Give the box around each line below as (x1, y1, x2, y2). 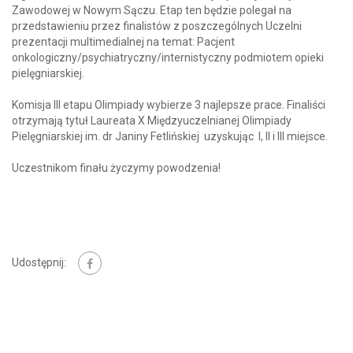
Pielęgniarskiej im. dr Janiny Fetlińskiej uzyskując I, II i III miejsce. (12, 130, 328, 143)
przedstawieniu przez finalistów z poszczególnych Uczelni (12, 20, 302, 33)
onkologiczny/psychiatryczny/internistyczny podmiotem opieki (12, 51, 324, 65)
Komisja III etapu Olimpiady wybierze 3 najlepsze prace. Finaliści (12, 98, 325, 112)
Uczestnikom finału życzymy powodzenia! (12, 162, 221, 175)
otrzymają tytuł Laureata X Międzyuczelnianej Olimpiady (12, 114, 292, 128)
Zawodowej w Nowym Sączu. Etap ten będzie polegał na (12, 4, 292, 17)
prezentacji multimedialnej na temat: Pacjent (12, 35, 235, 49)
